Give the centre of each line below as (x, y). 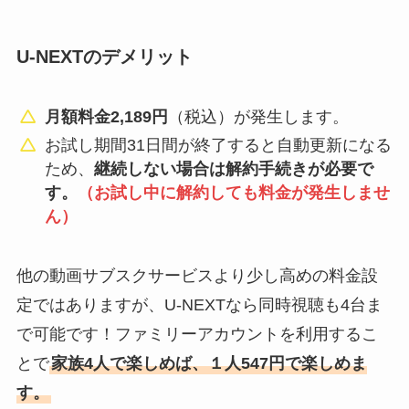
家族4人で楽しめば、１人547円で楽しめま (209, 363)
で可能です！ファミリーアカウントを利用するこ (197, 334)
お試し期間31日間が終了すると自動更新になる (219, 145)
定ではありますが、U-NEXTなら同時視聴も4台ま (199, 304)
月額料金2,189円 (107, 117)
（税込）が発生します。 (259, 117)
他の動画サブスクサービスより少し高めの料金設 (197, 275)
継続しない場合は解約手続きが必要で (234, 168)
